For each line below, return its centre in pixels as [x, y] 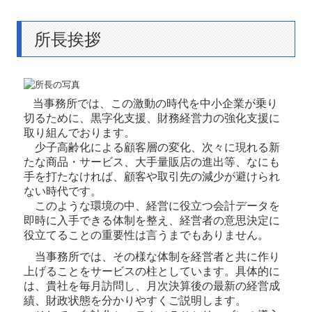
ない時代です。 [63, 191]
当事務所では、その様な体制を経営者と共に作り [152, 256]
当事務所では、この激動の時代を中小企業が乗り [156, 103]
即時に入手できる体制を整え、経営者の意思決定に [152, 220]
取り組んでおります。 [80, 132]
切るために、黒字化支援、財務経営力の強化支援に [152, 118]
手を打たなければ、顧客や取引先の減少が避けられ [152, 176]
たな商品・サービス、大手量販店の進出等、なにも [152, 162]
